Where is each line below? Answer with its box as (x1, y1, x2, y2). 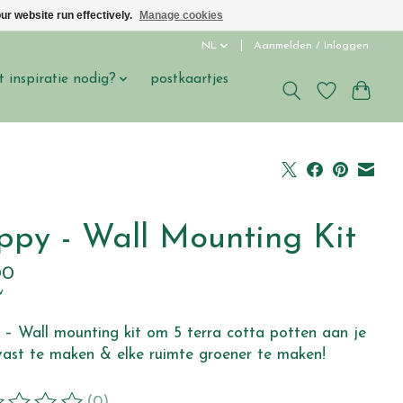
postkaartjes (150, 71, 229, 86)
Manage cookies (139, 9, 223, 22)
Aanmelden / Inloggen (254, 40, 370, 51)
